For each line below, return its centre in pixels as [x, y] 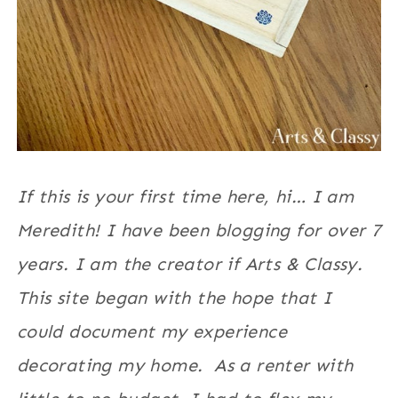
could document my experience [151, 332]
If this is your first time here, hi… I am [185, 197]
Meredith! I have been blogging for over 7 [199, 231]
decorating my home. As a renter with [185, 366]
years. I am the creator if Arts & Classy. [190, 264]
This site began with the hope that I [174, 298]
